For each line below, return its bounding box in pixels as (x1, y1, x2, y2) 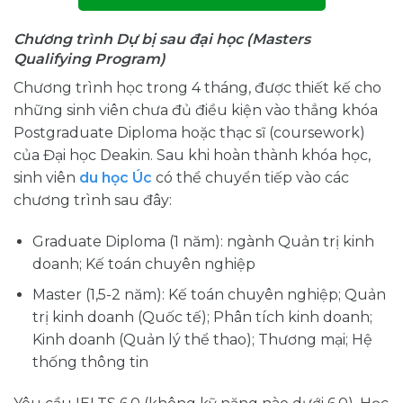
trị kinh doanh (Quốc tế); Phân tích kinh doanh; (31, 309, 372, 327)
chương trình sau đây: (13, 192, 172, 210)
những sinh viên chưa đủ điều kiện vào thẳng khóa (13, 102, 378, 120)
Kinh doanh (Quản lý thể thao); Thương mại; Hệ (31, 331, 372, 349)
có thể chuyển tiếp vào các (152, 169, 349, 187)
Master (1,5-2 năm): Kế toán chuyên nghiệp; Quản (31, 286, 386, 304)
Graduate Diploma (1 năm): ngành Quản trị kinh (31, 232, 374, 250)
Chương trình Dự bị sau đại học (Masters (13, 31, 310, 49)
